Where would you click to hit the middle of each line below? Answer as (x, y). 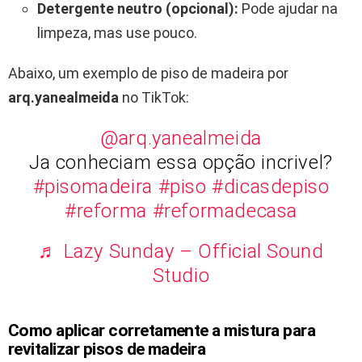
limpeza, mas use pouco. (117, 33)
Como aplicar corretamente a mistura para (162, 331)
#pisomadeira (93, 187)
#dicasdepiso (271, 187)
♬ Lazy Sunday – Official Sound (181, 252)
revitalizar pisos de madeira (107, 349)
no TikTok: (154, 98)
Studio (181, 276)
